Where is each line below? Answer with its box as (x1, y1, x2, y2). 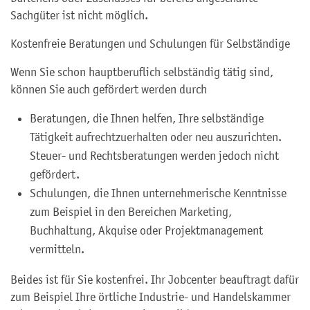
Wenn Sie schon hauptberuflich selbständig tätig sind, (10, 65, 273, 79)
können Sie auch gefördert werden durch (10, 82, 207, 96)
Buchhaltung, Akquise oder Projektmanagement (30, 224, 263, 237)
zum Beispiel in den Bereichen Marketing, (30, 205, 232, 219)
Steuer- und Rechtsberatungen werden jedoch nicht (30, 149, 279, 163)
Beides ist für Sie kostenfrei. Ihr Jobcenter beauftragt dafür (10, 273, 299, 286)
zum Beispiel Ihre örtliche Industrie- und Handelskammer (10, 290, 291, 304)
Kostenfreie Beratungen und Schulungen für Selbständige (10, 37, 290, 51)
